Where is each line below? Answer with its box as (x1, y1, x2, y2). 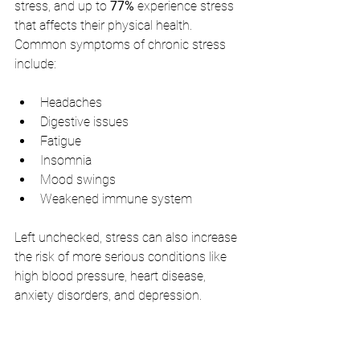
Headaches (40, 95, 102, 110)
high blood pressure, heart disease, (14, 268, 209, 284)
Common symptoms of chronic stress (14, 37, 229, 52)
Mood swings (40, 172, 116, 187)
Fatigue (40, 133, 81, 149)
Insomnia (40, 153, 92, 168)
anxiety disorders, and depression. (14, 288, 202, 303)
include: (14, 56, 56, 72)
